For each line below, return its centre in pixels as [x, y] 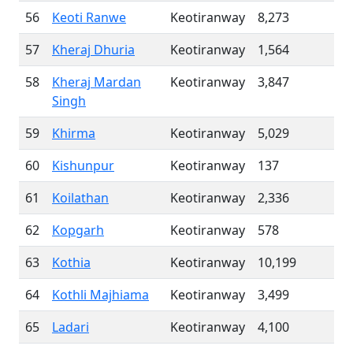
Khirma [74, 133]
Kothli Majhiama [100, 295]
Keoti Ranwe [89, 17]
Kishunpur [83, 165]
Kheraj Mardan [97, 82]
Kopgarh [78, 230]
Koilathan [80, 198]
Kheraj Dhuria [93, 50]
